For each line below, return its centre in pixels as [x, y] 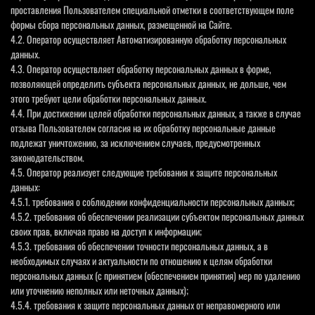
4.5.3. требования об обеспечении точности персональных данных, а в [139, 245]
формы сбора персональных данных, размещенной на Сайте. [121, 24]
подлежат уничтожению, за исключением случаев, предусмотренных [135, 142]
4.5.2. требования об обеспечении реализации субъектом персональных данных [157, 216]
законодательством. [47, 157]
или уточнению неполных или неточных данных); [99, 290]
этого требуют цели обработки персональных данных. [109, 98]
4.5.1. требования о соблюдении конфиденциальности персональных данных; [153, 201]
